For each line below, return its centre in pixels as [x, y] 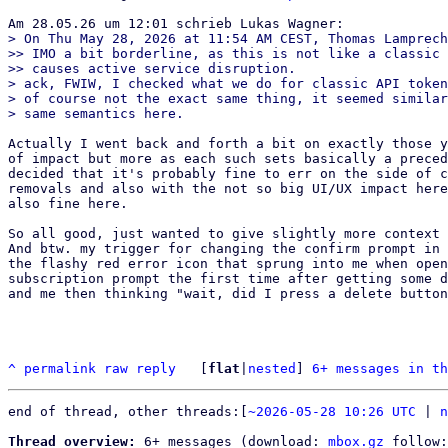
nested [272, 368]
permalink [60, 368]
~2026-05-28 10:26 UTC [332, 411]
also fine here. [68, 203]
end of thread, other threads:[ [128, 411]
